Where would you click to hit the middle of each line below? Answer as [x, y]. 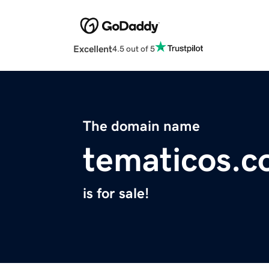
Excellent [93, 49]
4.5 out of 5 [134, 48]
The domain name [141, 126]
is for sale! [116, 194]
